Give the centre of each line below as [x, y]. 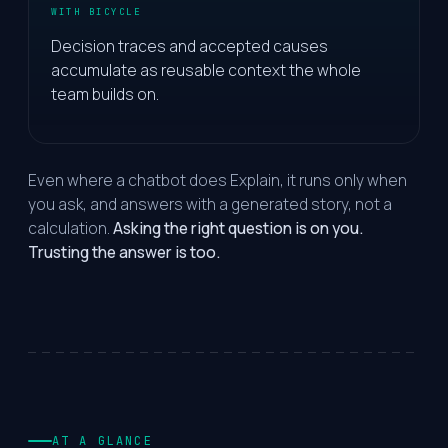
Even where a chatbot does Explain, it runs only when [217, 180]
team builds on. [105, 93]
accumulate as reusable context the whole [206, 69]
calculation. [70, 228]
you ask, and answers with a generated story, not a [210, 204]
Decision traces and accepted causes [189, 45]
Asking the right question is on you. [238, 228]
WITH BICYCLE [96, 11]
